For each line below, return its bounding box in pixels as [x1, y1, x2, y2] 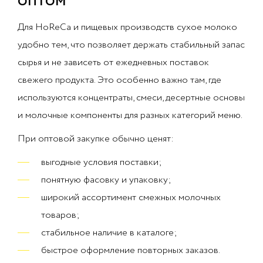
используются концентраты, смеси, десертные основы [18, 91, 245, 104]
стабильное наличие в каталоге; [41, 226, 177, 240]
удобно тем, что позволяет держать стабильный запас [18, 38, 245, 52]
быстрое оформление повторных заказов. [41, 244, 220, 257]
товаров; [41, 208, 79, 222]
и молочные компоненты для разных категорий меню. [18, 109, 242, 122]
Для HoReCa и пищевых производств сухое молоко [18, 21, 237, 34]
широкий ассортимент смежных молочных [41, 191, 221, 204]
